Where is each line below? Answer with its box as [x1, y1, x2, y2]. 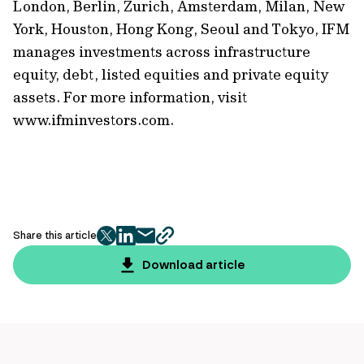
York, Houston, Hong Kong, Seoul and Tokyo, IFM [13, 19, 349, 38]
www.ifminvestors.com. [13, 110, 200, 129]
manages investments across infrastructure [13, 42, 310, 61]
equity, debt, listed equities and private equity [13, 65, 328, 84]
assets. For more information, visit [13, 88, 247, 106]
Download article [141, 257, 245, 273]
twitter [105, 236, 149, 253]
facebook [124, 236, 181, 253]
